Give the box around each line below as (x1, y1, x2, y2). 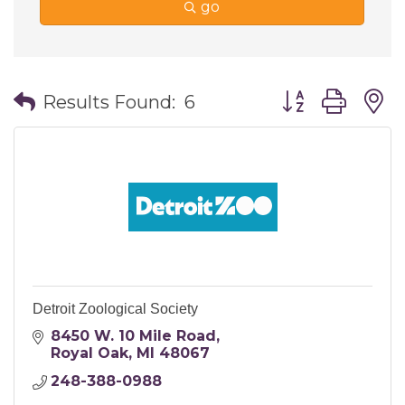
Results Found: (42, 90, 175, 113)
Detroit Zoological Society (33, 301, 198, 316)
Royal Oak (51, 344, 128, 362)
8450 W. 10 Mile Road (51, 327, 216, 344)
